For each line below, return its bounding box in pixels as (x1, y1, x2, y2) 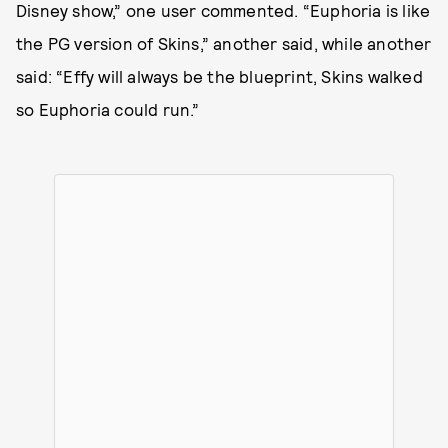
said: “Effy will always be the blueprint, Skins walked (16, 66, 423, 86)
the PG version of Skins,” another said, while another (16, 33, 432, 53)
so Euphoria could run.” (16, 99, 200, 119)
